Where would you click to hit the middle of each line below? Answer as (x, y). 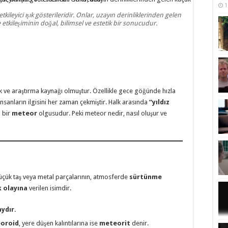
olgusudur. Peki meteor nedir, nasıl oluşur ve (102, 113)
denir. (139, 223)
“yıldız (159, 102)
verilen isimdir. (49, 188)
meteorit (115, 223)
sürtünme (146, 177)
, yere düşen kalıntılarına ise (59, 223)
